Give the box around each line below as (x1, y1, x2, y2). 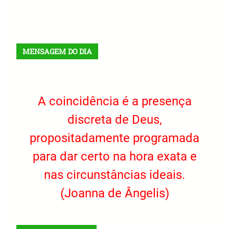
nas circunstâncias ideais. (44, 168, 185, 182)
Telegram (134, 5, 145, 20)
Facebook (82, 5, 88, 20)
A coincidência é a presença (37, 94, 192, 109)
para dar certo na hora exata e (32, 149, 197, 164)
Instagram (99, 5, 110, 20)
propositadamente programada (30, 131, 199, 146)
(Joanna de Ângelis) (60, 186, 169, 201)
